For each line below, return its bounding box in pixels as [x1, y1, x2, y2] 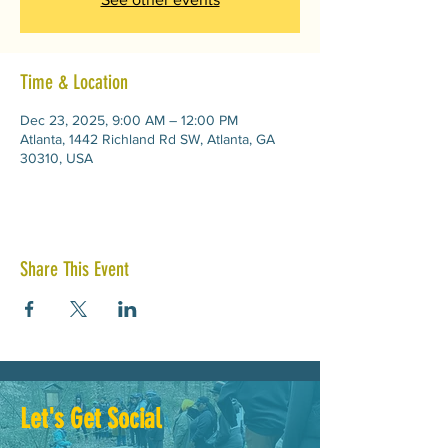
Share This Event [20, 257, 129, 282]
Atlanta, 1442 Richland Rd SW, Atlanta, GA [20, 131, 275, 148]
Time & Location [20, 70, 128, 95]
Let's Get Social [20, 403, 161, 436]
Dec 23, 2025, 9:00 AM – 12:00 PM [20, 112, 238, 129]
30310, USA [20, 150, 93, 167]
